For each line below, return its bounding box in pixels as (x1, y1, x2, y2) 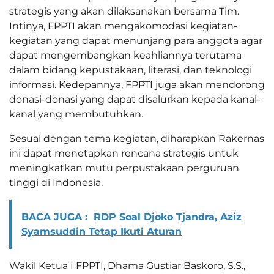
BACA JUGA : (21, 211, 87, 223)
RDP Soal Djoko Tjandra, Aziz (94, 211, 242, 223)
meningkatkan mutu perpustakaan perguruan (9, 162, 239, 174)
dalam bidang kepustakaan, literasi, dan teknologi (9, 64, 252, 76)
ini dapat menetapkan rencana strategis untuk (9, 147, 239, 160)
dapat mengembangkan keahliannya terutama (9, 50, 242, 62)
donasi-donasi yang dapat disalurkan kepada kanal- (9, 94, 261, 106)
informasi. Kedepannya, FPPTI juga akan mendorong (9, 79, 265, 91)
